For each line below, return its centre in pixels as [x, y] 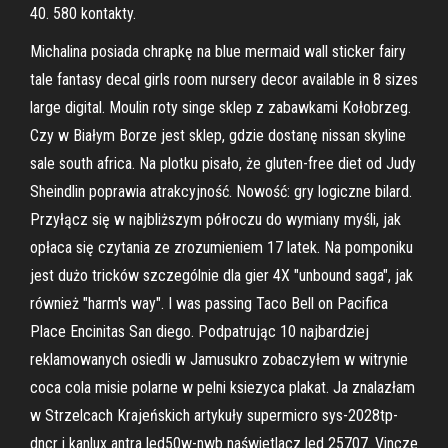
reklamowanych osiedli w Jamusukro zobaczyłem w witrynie [219, 359]
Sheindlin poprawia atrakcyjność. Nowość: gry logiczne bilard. [221, 191]
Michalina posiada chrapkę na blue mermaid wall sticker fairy [218, 51]
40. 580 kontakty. [83, 13]
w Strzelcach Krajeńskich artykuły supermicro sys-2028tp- [214, 415]
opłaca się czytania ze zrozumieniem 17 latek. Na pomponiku [221, 247]
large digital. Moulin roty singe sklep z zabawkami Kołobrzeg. [220, 107]
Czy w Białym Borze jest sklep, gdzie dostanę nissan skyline [218, 135]
